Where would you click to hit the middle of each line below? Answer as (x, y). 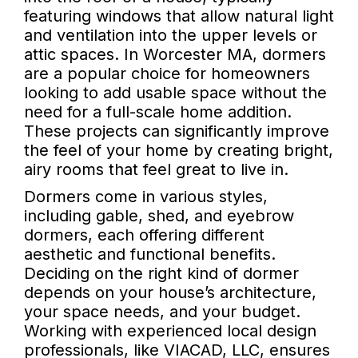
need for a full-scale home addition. (158, 112)
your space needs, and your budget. (162, 312)
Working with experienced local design (170, 331)
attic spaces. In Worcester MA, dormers (175, 55)
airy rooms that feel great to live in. (156, 170)
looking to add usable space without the (175, 93)
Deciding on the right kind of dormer (161, 274)
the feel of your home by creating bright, (179, 151)
